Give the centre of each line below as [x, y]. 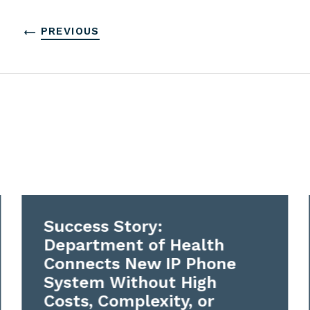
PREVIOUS [70, 31]
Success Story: [103, 226]
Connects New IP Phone [140, 263]
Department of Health [134, 245]
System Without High [130, 282]
